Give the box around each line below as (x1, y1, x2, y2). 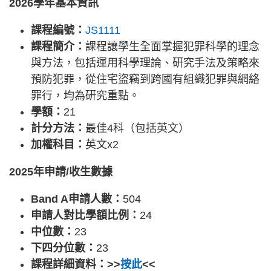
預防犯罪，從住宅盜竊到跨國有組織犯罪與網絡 (31, 73, 260, 85)
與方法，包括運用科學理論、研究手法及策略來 (31, 56, 260, 69)
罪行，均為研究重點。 (31, 89, 140, 102)
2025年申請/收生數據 (9, 165, 113, 178)
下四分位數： (31, 241, 96, 254)
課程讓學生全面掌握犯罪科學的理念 (85, 40, 260, 53)
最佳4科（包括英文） (85, 122, 189, 134)
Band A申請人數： (31, 192, 123, 205)
